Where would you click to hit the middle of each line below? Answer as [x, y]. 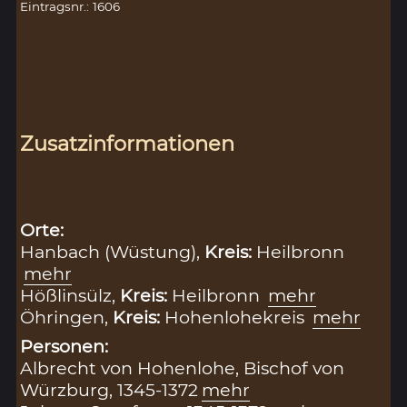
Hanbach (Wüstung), [113, 252]
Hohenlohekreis [237, 318]
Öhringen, [67, 318]
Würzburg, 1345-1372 [109, 390]
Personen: [65, 347]
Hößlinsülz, [70, 296]
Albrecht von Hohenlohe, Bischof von [183, 368]
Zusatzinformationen [128, 143]
